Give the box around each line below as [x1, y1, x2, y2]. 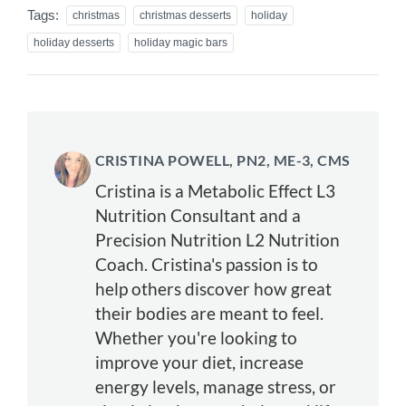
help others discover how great [95, 277, 332, 299]
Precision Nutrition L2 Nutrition [95, 228, 340, 250]
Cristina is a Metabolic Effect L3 [95, 179, 335, 201]
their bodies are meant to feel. [95, 302, 324, 324]
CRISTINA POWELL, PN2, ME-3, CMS [95, 150, 351, 169]
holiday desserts [34, 35, 114, 49]
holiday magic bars [134, 35, 227, 49]
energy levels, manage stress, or [95, 375, 336, 397]
